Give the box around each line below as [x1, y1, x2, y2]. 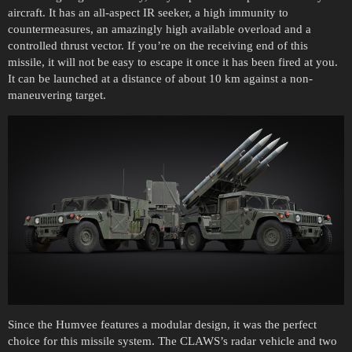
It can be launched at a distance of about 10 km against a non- [8, 72, 313, 86]
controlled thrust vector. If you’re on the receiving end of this [8, 39, 308, 53]
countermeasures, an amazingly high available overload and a [8, 23, 311, 36]
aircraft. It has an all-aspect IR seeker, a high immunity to [8, 6, 288, 20]
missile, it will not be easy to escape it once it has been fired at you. [8, 56, 338, 69]
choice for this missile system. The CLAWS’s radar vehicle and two [8, 335, 337, 347]
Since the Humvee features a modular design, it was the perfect [8, 318, 317, 331]
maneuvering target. [8, 89, 106, 102]
